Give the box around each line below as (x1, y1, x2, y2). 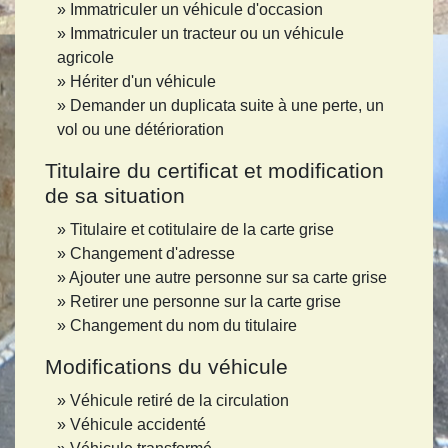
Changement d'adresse (70, 245, 235, 263)
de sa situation (45, 184, 185, 208)
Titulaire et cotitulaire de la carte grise (70, 221, 334, 239)
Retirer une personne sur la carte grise (70, 293, 341, 311)
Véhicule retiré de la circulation (70, 392, 289, 410)
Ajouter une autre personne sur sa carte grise (69, 269, 387, 287)
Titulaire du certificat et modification (45, 159, 384, 183)
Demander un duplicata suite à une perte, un (70, 97, 384, 115)
